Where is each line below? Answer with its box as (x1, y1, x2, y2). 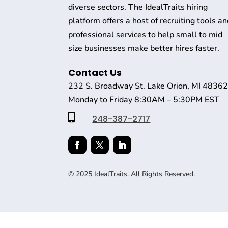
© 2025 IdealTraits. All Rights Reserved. (68, 169, 195, 179)
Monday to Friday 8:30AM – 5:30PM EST (68, 94, 220, 106)
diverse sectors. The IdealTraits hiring (68, 2, 208, 13)
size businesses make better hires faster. (68, 43, 220, 54)
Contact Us (68, 66, 122, 79)
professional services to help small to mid (68, 29, 223, 41)
